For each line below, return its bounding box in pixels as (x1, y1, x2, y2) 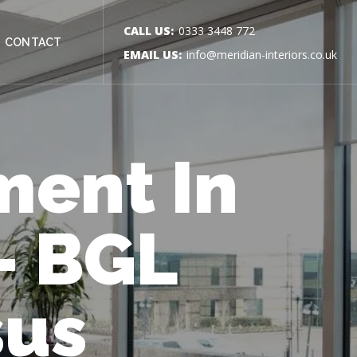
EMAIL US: (124, 46, 182, 62)
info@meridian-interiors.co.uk (186, 46, 337, 62)
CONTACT (4, 35, 62, 49)
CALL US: (124, 22, 174, 38)
